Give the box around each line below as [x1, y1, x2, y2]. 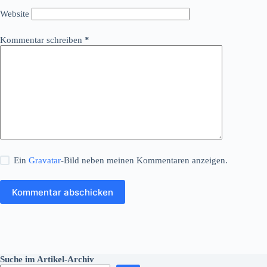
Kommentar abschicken [12, 186, 113, 198]
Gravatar [29, 156, 61, 166]
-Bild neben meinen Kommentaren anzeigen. [61, 156, 228, 166]
